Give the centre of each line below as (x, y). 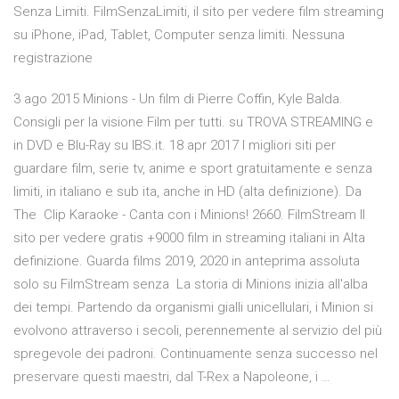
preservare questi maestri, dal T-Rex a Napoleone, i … (172, 377)
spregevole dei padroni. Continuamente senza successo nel (195, 354)
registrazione (53, 58)
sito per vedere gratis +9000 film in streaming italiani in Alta (189, 238)
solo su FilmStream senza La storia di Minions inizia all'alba (191, 285)
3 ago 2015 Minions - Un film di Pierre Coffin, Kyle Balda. (178, 99)
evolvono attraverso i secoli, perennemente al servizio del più (198, 331)
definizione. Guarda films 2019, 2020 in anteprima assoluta (187, 261)
